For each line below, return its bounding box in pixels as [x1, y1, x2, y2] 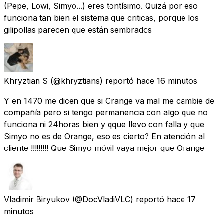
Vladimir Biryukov [4, 194, 70, 204]
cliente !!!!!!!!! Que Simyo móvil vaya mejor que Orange [4, 143, 204, 153]
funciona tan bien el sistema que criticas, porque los [4, 12, 199, 23]
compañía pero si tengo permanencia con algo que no [4, 107, 208, 117]
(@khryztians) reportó [50, 75, 134, 86]
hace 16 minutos [136, 75, 197, 86]
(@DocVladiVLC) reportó [72, 194, 164, 204]
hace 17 [167, 194, 196, 204]
